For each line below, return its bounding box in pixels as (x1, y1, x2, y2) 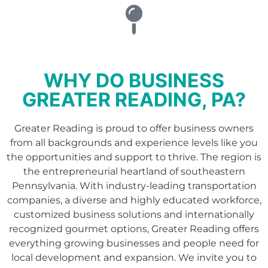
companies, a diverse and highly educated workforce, (7, 194, 261, 206)
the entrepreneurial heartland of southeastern (23, 165, 245, 177)
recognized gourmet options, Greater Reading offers (9, 223, 259, 234)
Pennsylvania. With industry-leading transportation (11, 179, 257, 191)
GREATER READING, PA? (22, 87, 246, 111)
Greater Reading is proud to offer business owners (14, 122, 254, 134)
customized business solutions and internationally (14, 208, 254, 220)
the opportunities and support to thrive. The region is (7, 151, 261, 163)
